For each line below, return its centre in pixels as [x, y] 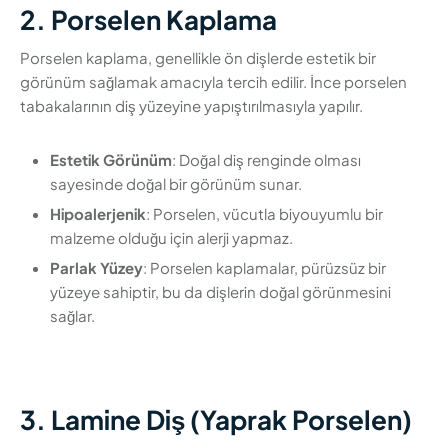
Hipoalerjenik [98, 214]
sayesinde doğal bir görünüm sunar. [176, 184]
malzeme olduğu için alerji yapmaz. [171, 238]
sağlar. [72, 316]
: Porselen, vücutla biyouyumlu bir [264, 214]
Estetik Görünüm [111, 160]
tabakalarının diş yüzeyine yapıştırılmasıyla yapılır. [191, 106]
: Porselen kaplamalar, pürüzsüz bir [264, 268]
